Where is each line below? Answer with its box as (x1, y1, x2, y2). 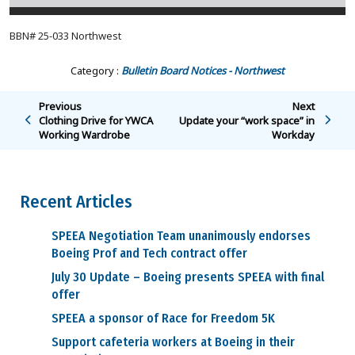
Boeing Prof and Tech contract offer (52, 246, 247, 261)
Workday (272, 127, 315, 142)
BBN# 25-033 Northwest (10, 29, 121, 44)
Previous (38, 98, 82, 113)
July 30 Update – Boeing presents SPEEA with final (52, 269, 324, 285)
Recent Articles (20, 190, 132, 212)
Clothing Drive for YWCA (38, 113, 153, 128)
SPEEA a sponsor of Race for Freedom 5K (52, 311, 275, 326)
